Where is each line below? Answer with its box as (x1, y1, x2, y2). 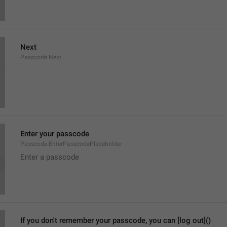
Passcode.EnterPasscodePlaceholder (20, 140, 122, 147)
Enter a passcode (20, 153, 79, 162)
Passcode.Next (20, 54, 61, 61)
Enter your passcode (20, 129, 89, 138)
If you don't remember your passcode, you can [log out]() (20, 216, 211, 225)
